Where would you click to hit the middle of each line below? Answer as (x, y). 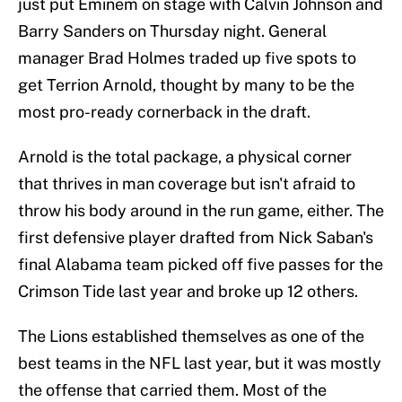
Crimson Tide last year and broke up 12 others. (188, 292)
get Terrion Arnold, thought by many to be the (186, 85)
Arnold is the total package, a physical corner (185, 157)
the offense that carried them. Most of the (172, 390)
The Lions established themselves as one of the (191, 336)
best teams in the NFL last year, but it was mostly (200, 363)
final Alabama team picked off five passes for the (201, 265)
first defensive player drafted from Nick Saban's (196, 238)
